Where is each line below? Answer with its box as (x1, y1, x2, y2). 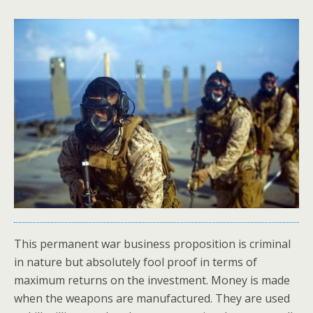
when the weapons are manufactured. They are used (14, 291, 290, 307)
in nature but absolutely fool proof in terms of (14, 254, 257, 270)
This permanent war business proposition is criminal (14, 236, 291, 252)
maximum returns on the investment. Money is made (14, 272, 290, 289)
